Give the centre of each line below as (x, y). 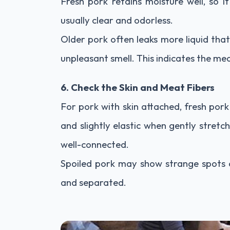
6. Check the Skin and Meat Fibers (138, 87)
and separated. (93, 182)
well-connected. (95, 144)
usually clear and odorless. (117, 20)
